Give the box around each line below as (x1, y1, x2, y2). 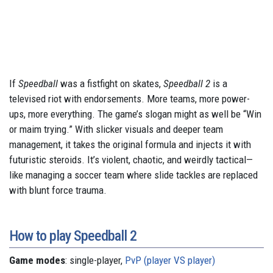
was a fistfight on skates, (58, 77, 163, 90)
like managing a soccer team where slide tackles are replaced (9, 169, 258, 182)
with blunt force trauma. (9, 184, 107, 197)
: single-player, (65, 254, 125, 267)
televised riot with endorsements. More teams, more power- (9, 93, 250, 105)
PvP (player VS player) (125, 254, 215, 267)
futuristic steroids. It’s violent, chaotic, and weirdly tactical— (9, 154, 253, 166)
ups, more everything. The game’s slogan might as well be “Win (9, 108, 261, 121)
